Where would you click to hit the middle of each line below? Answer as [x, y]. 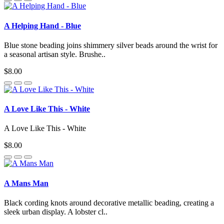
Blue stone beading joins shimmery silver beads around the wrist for [111, 45]
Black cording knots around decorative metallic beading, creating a [109, 202]
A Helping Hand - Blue [42, 25]
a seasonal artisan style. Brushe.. [55, 54]
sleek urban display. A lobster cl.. [56, 211]
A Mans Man [26, 183]
